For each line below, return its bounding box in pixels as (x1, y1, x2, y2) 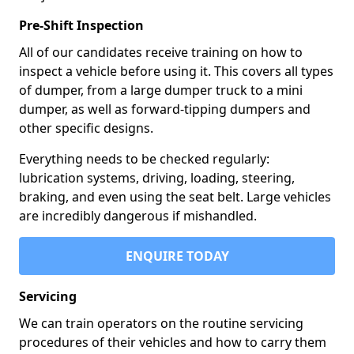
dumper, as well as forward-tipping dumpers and (19, 100, 311, 118)
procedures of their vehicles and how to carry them (19, 333, 326, 351)
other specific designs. (19, 119, 153, 137)
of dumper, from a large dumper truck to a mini (19, 81, 303, 99)
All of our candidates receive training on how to (19, 43, 303, 61)
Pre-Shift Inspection (19, 17, 144, 34)
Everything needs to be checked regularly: (19, 150, 269, 168)
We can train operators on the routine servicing (19, 314, 303, 332)
